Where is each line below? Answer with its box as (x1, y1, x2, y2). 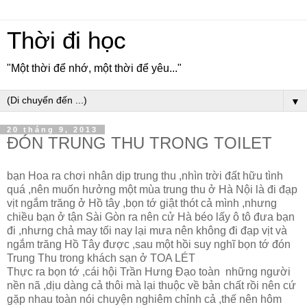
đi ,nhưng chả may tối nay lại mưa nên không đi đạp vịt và (7, 224, 287, 236)
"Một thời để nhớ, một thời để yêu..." (7, 62, 182, 74)
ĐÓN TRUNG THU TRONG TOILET (7, 134, 272, 152)
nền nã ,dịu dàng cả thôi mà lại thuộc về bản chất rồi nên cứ (7, 279, 296, 291)
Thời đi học (7, 27, 126, 53)
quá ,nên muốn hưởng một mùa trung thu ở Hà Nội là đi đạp (7, 183, 297, 195)
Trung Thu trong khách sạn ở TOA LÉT (7, 251, 195, 264)
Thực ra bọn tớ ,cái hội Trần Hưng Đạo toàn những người (7, 265, 291, 278)
